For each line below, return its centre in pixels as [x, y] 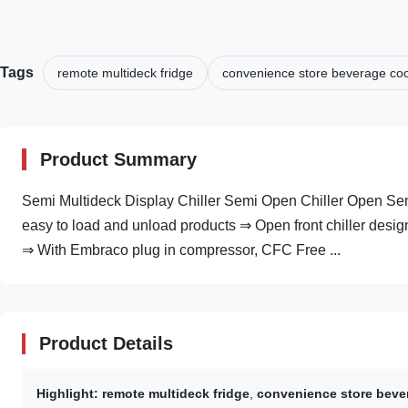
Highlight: [67, 393]
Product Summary [118, 159]
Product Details [106, 343]
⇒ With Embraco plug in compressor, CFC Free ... [181, 250]
